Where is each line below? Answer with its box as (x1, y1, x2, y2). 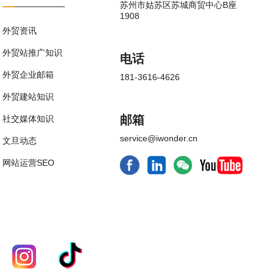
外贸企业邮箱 (2, 70, 54, 80)
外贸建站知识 (2, 92, 54, 102)
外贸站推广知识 (2, 48, 63, 57)
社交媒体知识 (2, 114, 54, 124)
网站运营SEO (2, 158, 55, 168)
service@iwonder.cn (120, 133, 198, 143)
